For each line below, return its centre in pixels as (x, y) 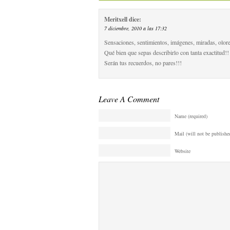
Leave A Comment (129, 99)
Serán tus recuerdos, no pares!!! (143, 63)
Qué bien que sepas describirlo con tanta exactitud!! (167, 52)
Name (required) (191, 116)
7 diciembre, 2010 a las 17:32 (136, 28)
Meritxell (116, 19)
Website (183, 151)
